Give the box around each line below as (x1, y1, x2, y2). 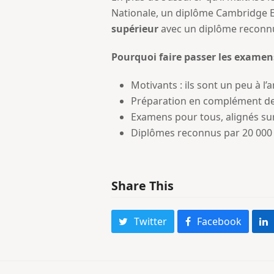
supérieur (111, 22, 158, 35)
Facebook (196, 215, 242, 229)
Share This (111, 177, 174, 194)
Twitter (134, 215, 168, 229)
